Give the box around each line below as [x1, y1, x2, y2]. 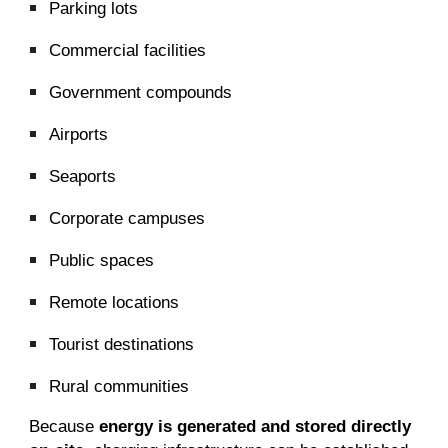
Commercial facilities [49, 40, 207, 60]
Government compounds [49, 82, 233, 102]
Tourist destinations [49, 334, 195, 354]
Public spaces [49, 250, 155, 270]
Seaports [49, 166, 117, 186]
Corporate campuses [49, 208, 206, 228]
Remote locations [49, 292, 180, 312]
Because [29, 416, 100, 436]
